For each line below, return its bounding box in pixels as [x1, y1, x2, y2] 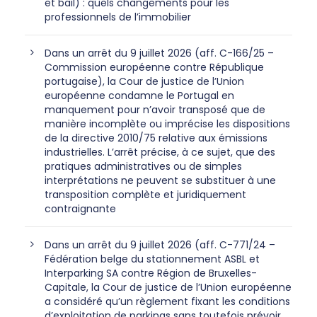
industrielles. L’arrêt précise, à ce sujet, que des [45, 145, 275, 160]
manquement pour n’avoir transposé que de [45, 103, 265, 117]
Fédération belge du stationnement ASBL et [45, 252, 260, 267]
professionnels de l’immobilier [45, 10, 191, 25]
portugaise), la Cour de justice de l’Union [45, 74, 244, 89]
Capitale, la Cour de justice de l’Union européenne [45, 280, 292, 295]
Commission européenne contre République [45, 60, 264, 75]
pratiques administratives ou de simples [45, 159, 242, 174]
